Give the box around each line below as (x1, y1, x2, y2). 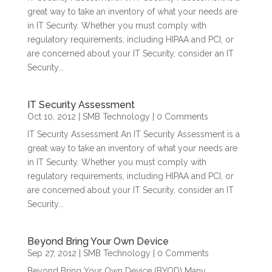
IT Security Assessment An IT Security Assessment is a (27, 129, 240, 139)
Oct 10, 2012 (27, 112, 76, 121)
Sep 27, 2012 (27, 248, 76, 258)
